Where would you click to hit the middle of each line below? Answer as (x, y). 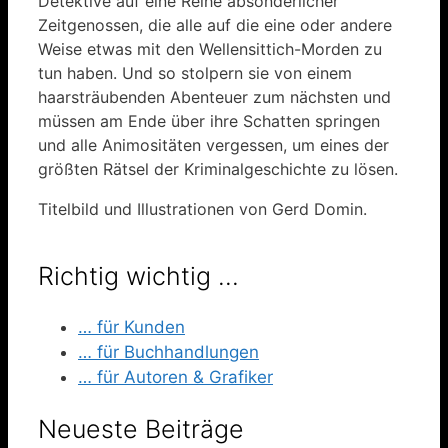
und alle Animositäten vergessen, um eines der (213, 144)
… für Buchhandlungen (168, 352)
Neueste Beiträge (141, 429)
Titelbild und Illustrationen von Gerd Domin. (202, 208)
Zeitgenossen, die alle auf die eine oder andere (215, 24)
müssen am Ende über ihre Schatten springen (209, 120)
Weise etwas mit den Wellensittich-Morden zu (210, 48)
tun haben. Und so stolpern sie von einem (195, 72)
